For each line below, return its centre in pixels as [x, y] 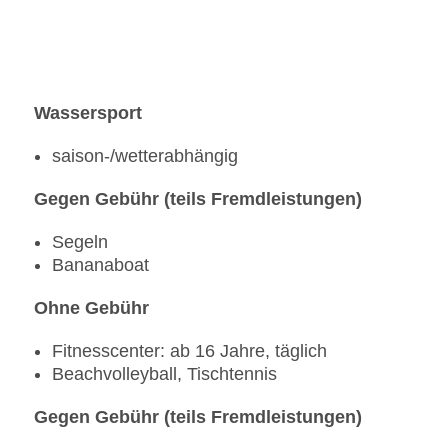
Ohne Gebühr [91, 308]
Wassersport [88, 113]
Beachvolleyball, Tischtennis [164, 374]
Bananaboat [100, 265]
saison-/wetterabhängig [145, 156]
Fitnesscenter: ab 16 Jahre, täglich [189, 351]
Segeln [80, 242]
